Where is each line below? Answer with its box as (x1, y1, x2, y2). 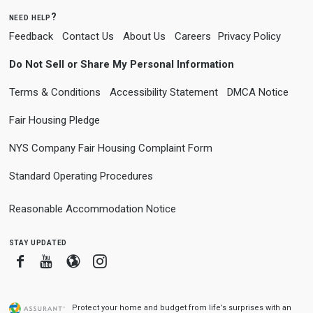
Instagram (105, 252, 168, 269)
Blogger (79, 252, 129, 269)
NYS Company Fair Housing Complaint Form (8, 142, 212, 154)
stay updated (8, 236, 67, 247)
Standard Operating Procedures (8, 170, 153, 182)
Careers (174, 30, 211, 43)
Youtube (52, 252, 103, 269)
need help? (8, 11, 57, 22)
